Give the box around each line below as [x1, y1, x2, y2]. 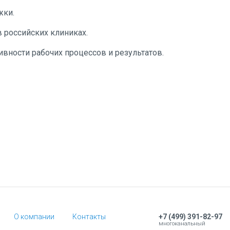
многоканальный [159, 220, 205, 227]
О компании [13, 213, 54, 221]
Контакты [72, 213, 106, 221]
